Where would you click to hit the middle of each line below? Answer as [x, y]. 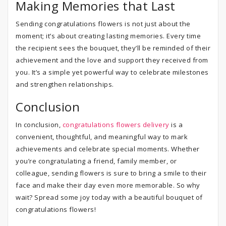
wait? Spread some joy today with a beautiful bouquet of [109, 197]
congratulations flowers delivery [116, 125]
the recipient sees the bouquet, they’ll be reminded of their [113, 48]
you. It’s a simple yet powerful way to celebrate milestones [112, 72]
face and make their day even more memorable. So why [108, 185]
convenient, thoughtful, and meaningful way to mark [102, 137]
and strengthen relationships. [65, 84]
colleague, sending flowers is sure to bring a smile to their [111, 173]
